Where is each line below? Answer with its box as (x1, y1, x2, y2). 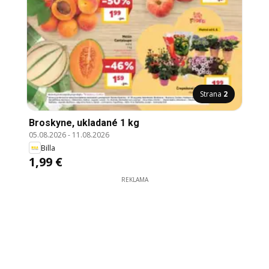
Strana (200, 89, 223, 100)
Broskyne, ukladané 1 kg (29, 117, 139, 129)
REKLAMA (121, 175, 148, 184)
